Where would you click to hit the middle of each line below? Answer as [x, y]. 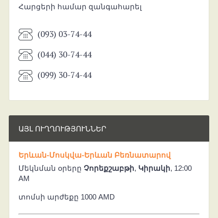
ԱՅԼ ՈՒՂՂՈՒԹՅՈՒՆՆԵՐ [62, 128]
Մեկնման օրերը [51, 168]
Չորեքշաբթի [109, 168]
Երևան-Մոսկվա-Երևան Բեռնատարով [94, 155]
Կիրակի [154, 168]
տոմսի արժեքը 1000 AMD [66, 197]
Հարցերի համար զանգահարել [80, 6]
